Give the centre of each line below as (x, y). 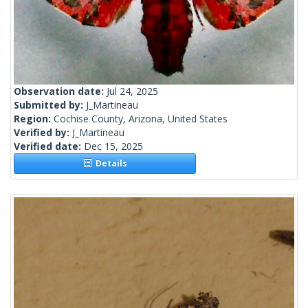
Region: (34, 119)
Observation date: (60, 91)
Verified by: (43, 133)
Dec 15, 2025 (113, 146)
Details (109, 164)
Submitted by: (50, 105)
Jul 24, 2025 (132, 91)
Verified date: (49, 146)
